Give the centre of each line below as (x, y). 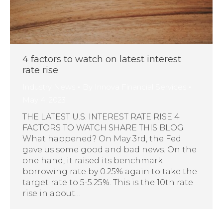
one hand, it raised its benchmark (93, 160)
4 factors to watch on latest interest (102, 59)
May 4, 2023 (44, 100)
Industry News (49, 87)
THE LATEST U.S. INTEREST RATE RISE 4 (101, 116)
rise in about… (52, 193)
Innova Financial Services (140, 87)
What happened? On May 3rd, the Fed (102, 138)
